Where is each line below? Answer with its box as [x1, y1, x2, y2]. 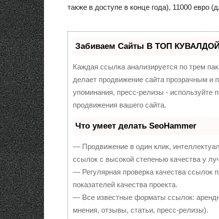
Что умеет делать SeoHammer [75, 121, 197, 131]
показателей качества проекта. [73, 180, 177, 189]
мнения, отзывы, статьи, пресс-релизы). [73, 206, 208, 214]
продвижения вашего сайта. [73, 101, 166, 109]
